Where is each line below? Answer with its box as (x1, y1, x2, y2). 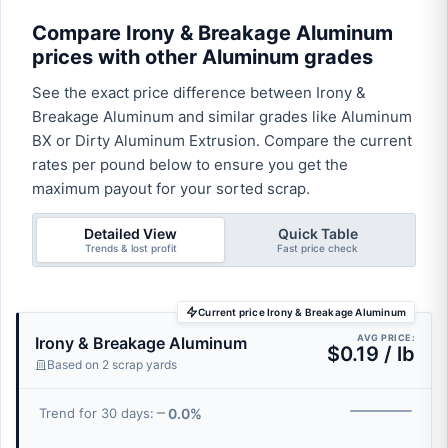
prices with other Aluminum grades (32, 45, 373, 69)
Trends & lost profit (84, 242, 177, 254)
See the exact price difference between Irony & (32, 83, 366, 102)
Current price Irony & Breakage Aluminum (198, 306, 406, 318)
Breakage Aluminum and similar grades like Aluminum (32, 107, 412, 126)
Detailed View (84, 225, 177, 242)
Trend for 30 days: (39, 405, 154, 421)
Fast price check (277, 242, 358, 254)
